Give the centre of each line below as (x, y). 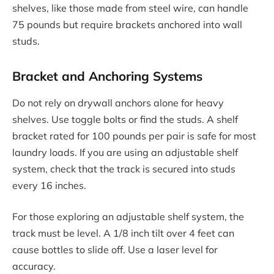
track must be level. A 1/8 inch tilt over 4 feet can (123, 233)
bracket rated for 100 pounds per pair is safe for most (134, 135)
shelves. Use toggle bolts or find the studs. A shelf (125, 119)
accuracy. (34, 266)
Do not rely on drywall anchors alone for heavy (118, 102)
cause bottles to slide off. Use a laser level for (115, 250)
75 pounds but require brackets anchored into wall (127, 25)
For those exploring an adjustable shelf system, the (128, 217)
